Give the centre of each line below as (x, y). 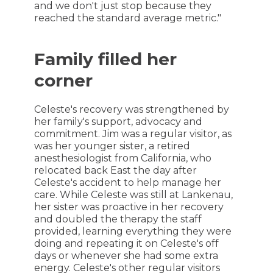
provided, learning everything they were (133, 231)
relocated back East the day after (115, 170)
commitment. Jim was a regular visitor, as (133, 134)
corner (63, 80)
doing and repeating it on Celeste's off (126, 243)
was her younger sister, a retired (112, 146)
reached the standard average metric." (127, 18)
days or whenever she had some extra (126, 256)
